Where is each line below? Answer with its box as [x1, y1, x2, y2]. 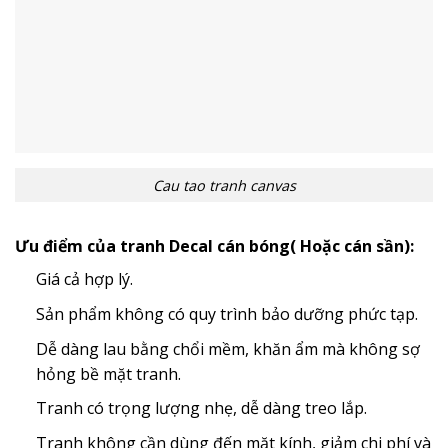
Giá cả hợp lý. [35, 268, 133, 291]
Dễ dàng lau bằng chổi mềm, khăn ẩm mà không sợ [35, 337, 420, 360]
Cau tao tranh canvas [152, 175, 296, 195]
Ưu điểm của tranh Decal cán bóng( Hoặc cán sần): [15, 235, 414, 258]
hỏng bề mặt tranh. [35, 362, 181, 385]
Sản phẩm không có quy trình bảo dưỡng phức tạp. [35, 303, 418, 326]
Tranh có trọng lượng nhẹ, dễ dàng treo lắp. [35, 397, 367, 420]
